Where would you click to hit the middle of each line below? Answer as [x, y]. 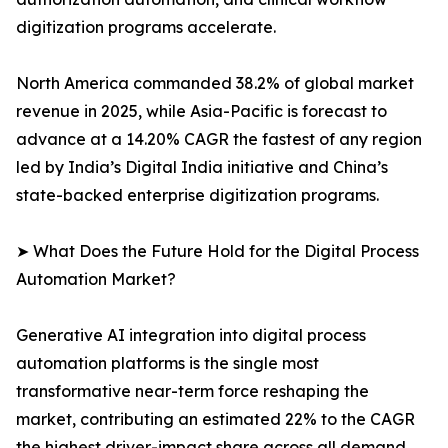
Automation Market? [96, 279]
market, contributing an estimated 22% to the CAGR [215, 419]
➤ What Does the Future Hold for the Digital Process [217, 251]
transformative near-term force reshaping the [192, 391]
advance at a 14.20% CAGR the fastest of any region [219, 139]
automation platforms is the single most [167, 363]
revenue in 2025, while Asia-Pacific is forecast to [201, 111]
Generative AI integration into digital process [191, 335]
